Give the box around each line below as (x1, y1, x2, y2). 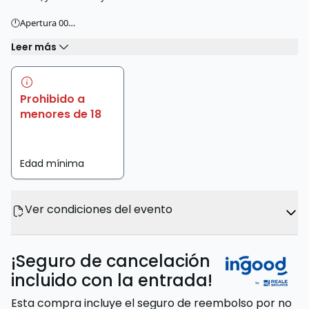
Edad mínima (20, 157, 84, 170)
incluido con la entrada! (11, 269, 212, 292)
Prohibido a (20, 91, 85, 107)
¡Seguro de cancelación (11, 250, 210, 272)
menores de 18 (20, 106, 101, 122)
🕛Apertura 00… (11, 17, 75, 29)
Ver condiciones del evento (25, 201, 172, 217)
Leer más (11, 39, 57, 54)
